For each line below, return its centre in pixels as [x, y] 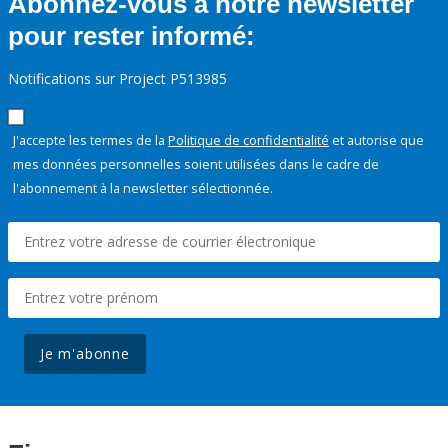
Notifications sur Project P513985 [117, 79]
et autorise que [376, 140]
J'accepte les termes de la [90, 140]
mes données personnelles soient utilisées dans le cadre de [196, 164]
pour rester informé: [131, 36]
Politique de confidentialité [248, 140]
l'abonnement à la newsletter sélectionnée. [143, 188]
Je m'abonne [85, 354]
